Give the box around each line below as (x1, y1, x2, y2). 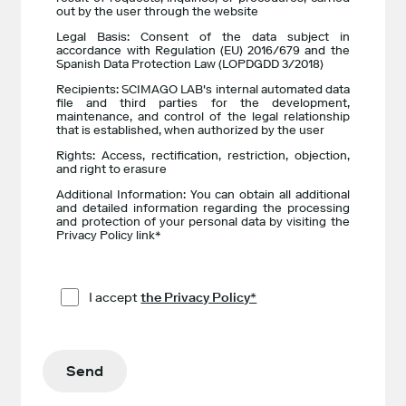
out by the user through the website (56, 5, 259, 19)
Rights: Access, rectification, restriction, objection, (56, 148, 350, 162)
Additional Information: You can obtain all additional (56, 187, 350, 201)
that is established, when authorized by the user (56, 122, 325, 137)
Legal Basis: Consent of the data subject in (56, 30, 350, 44)
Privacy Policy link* (56, 227, 162, 242)
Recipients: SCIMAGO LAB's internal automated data (56, 82, 350, 96)
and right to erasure (56, 161, 168, 176)
